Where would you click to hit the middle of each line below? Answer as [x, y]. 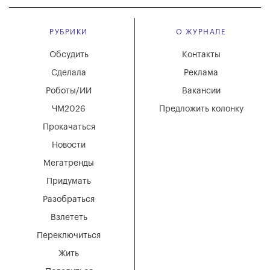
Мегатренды [69, 164]
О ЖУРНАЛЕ [201, 32]
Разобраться [69, 200]
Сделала [69, 73]
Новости [69, 146]
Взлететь [69, 218]
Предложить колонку [201, 109]
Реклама [201, 73]
